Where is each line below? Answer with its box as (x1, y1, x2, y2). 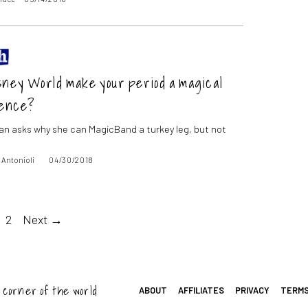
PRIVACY (234, 284, 269, 296)
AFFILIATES (178, 284, 225, 296)
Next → (22, 212, 63, 228)
